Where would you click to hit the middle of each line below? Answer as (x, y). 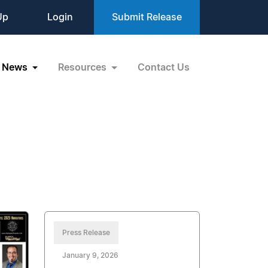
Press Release (86, 233)
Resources (84, 67)
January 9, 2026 (91, 255)
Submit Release (147, 17)
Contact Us (164, 67)
